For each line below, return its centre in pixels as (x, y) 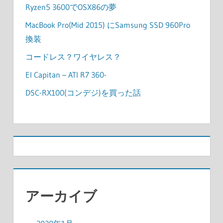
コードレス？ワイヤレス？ (73, 57)
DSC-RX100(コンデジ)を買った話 (83, 93)
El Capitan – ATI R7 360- (66, 75)
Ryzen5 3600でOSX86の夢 (71, 7)
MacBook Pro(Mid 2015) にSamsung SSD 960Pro (108, 25)
